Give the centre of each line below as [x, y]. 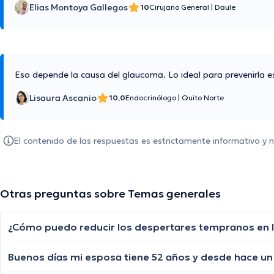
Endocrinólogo [152, 98]
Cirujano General [180, 7]
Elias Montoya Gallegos [79, 8]
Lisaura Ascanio [63, 98]
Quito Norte [203, 98]
